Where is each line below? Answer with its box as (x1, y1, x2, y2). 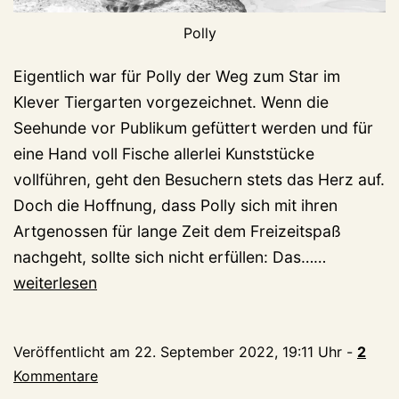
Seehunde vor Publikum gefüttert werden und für (13, 118, 373, 138)
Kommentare (13, 367, 98, 386)
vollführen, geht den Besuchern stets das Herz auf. (13, 170, 385, 190)
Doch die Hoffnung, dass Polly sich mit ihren (13, 196, 338, 216)
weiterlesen (13, 273, 97, 293)
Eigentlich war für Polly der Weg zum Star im (13, 67, 340, 86)
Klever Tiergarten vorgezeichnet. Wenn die (13, 93, 329, 112)
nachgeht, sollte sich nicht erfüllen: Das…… (13, 248, 326, 267)
